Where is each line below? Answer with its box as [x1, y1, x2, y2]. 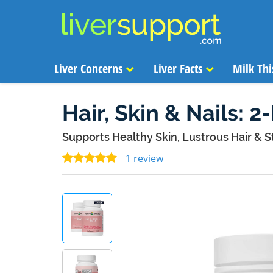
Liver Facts [153, 60, 205, 77]
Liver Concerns [54, 60, 126, 77]
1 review [123, 152, 163, 165]
